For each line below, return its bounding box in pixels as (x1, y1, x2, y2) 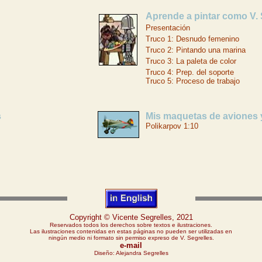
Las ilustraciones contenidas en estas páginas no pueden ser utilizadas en (30, 228, 232, 235)
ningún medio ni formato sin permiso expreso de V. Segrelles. (48, 235, 214, 241)
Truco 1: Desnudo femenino (146, 35, 239, 43)
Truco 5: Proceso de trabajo (146, 77, 240, 85)
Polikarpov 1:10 (146, 122, 198, 130)
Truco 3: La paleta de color (146, 57, 236, 65)
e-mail (120, 241, 142, 250)
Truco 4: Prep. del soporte (146, 68, 234, 77)
